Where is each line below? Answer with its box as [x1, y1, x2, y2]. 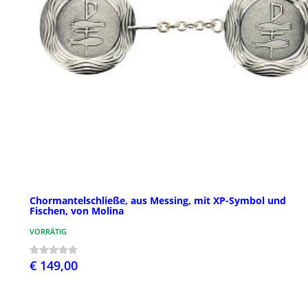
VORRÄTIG [30, 225, 67, 236]
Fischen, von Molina [30, 203, 124, 217]
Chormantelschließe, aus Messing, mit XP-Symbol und [30, 193, 286, 207]
